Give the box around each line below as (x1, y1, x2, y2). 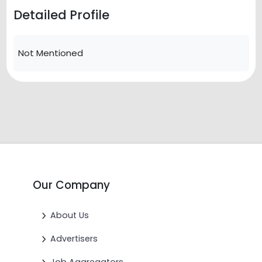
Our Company (33, 177, 111, 194)
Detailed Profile (13, 6, 109, 23)
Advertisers (50, 233, 98, 245)
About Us (50, 209, 89, 222)
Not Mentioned (18, 46, 83, 59)
